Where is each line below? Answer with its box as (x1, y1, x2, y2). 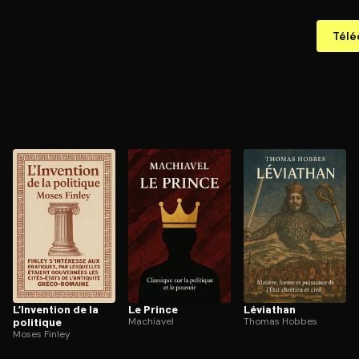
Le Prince (128, 302, 178, 316)
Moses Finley (13, 328, 71, 341)
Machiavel (128, 315, 174, 328)
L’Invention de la (13, 302, 99, 316)
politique (13, 315, 62, 329)
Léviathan (244, 302, 296, 316)
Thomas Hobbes (244, 315, 317, 328)
